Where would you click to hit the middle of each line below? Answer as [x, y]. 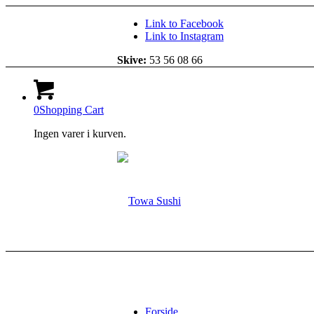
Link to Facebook [184, 23]
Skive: [132, 60]
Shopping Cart [71, 110]
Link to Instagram [184, 36]
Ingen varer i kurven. [80, 134]
